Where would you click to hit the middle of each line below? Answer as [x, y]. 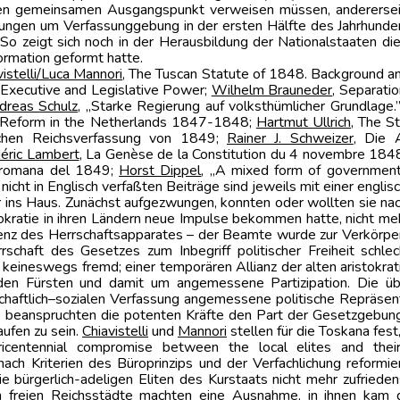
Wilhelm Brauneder [272, 90]
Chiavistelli [115, 331]
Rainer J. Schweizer [290, 138]
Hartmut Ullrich [303, 122]
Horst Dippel [160, 171]
